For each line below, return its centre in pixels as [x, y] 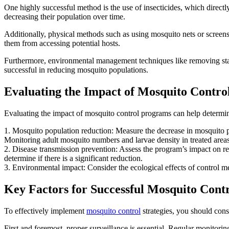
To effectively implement [45, 211]
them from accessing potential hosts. [62, 43]
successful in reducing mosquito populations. [76, 70]
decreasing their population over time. [65, 17]
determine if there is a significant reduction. [73, 158]
